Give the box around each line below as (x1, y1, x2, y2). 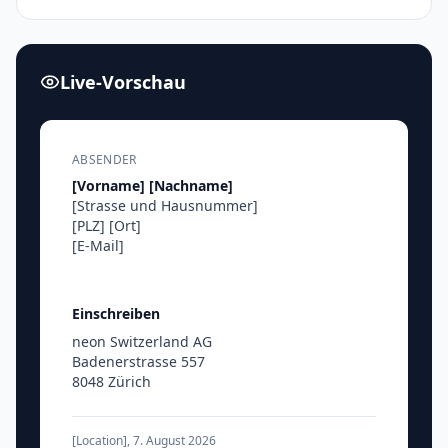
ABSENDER (72, 150, 137, 168)
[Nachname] (149, 175, 233, 195)
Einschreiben (72, 303, 160, 323)
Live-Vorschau (60, 69, 186, 94)
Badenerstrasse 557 (72, 351, 205, 371)
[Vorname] (72, 175, 145, 195)
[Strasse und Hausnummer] (72, 195, 258, 215)
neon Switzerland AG (72, 331, 212, 351)
